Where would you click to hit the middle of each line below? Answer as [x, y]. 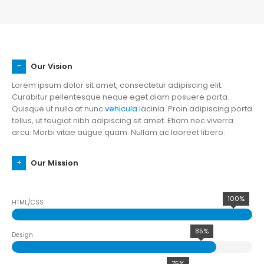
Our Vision [52, 67]
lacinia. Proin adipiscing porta [195, 109]
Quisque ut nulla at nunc [58, 109]
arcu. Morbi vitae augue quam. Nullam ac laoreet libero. [118, 133]
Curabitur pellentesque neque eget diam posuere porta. [121, 97]
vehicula [121, 109]
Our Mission [55, 163]
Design [22, 235]
